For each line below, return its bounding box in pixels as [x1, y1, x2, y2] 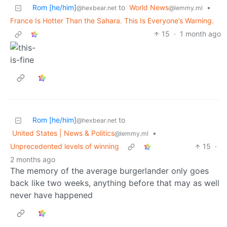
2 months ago [10, 155, 55, 164]
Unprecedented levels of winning [10, 142, 119, 151]
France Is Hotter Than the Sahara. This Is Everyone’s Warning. [10, 16, 214, 25]
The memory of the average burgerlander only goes [10, 166, 209, 176]
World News [129, 3, 169, 12]
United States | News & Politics [12, 129, 115, 138]
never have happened [10, 190, 93, 201]
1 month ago [180, 29, 221, 39]
